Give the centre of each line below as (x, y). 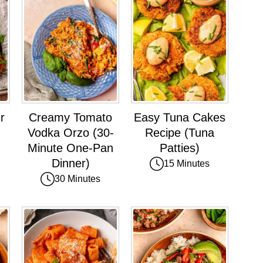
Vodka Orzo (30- (70, 132)
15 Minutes (187, 163)
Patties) (180, 148)
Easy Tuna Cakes (180, 117)
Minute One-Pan (70, 148)
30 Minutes (77, 178)
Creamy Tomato (70, 117)
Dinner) (70, 163)
